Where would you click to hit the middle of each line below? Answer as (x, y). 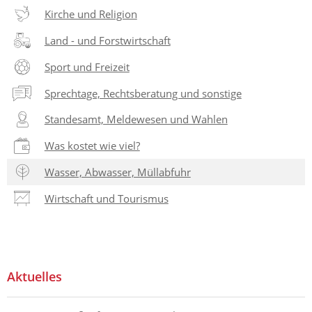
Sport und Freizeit (87, 67)
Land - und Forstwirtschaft (107, 41)
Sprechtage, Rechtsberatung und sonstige (143, 93)
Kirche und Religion (91, 14)
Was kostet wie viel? (92, 146)
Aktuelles (34, 276)
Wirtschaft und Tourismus (106, 198)
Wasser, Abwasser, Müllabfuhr (117, 172)
